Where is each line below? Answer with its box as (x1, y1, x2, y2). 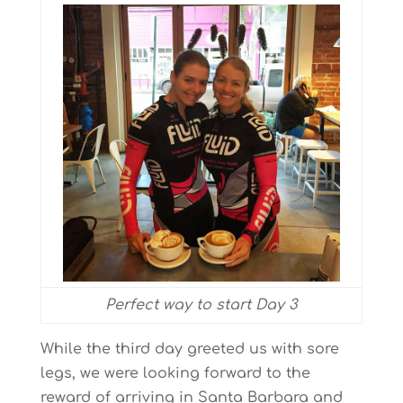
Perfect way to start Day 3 (105, 297, 298, 313)
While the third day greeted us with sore (40, 341, 339, 357)
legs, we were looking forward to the (40, 365, 310, 381)
